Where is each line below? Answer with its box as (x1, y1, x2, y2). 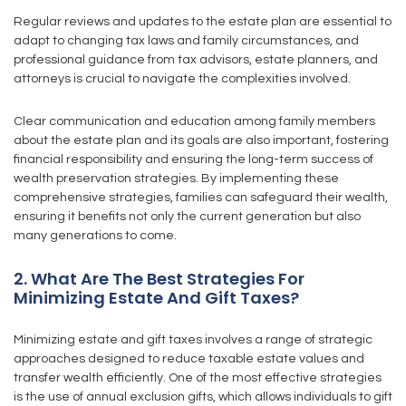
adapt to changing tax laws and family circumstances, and (14, 34, 359, 47)
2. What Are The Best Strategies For (14, 267, 304, 290)
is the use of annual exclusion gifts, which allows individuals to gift (14, 391, 392, 403)
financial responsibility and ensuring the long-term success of (14, 153, 373, 166)
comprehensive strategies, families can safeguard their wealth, (14, 191, 388, 204)
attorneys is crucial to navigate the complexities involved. (14, 72, 351, 85)
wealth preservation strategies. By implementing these (14, 172, 339, 185)
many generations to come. (14, 229, 177, 242)
